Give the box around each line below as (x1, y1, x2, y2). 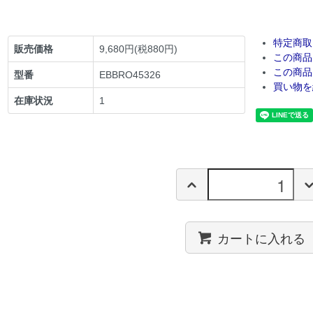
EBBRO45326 (99, 69, 161, 81)
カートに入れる (217, 228, 305, 247)
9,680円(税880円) (99, 43, 178, 55)
